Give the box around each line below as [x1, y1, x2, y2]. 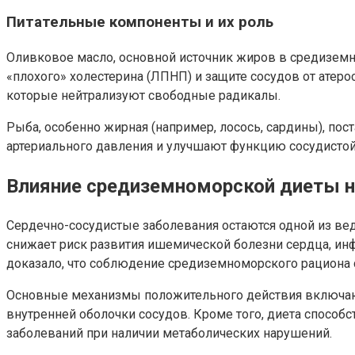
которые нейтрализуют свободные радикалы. [6, 88, 281, 104]
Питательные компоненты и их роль [6, 13, 273, 32]
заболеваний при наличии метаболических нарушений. [6, 325, 332, 341]
